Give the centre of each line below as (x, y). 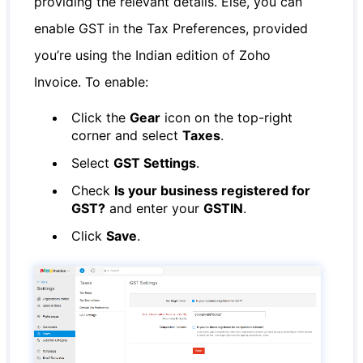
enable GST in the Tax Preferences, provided (171, 28)
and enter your (155, 208)
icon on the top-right (227, 117)
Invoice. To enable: (92, 82)
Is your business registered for (213, 190)
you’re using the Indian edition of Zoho (153, 55)
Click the (101, 117)
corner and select (127, 135)
